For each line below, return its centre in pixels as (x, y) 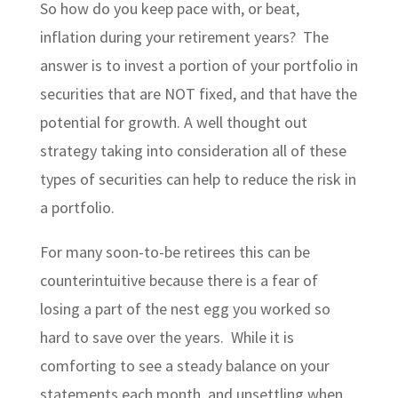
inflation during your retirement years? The (184, 37)
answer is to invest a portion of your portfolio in (199, 65)
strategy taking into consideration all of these (193, 151)
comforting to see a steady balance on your (184, 366)
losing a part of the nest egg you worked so (185, 309)
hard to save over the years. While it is (167, 337)
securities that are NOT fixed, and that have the (198, 94)
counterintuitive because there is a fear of (179, 280)
